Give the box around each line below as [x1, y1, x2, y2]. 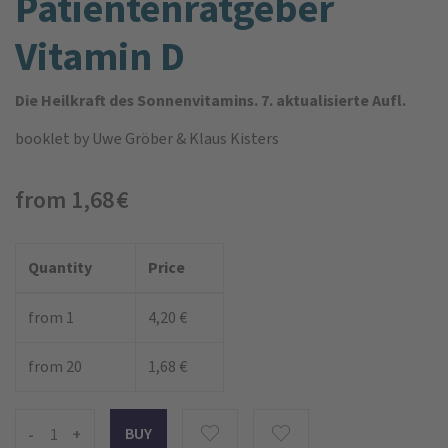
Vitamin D [15, 29, 185, 83]
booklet [15, 127, 70, 149]
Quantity [28, 256, 92, 278]
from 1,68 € [15, 183, 129, 216]
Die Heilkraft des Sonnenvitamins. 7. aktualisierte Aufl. [15, 89, 406, 111]
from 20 [28, 355, 82, 377]
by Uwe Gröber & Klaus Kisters [70, 127, 279, 149]
